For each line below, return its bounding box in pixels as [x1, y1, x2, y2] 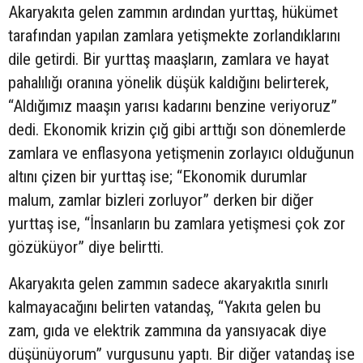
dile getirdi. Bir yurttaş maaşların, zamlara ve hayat [8, 49, 329, 69]
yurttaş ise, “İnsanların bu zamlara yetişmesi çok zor [8, 213, 345, 233]
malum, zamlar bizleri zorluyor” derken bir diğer [8, 190, 314, 210]
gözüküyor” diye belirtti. [8, 237, 164, 257]
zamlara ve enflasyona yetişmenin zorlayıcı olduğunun [8, 143, 354, 163]
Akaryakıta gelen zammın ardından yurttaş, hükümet [8, 2, 338, 22]
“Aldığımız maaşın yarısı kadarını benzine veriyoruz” [8, 96, 337, 116]
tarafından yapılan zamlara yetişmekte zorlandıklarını [8, 25, 340, 45]
